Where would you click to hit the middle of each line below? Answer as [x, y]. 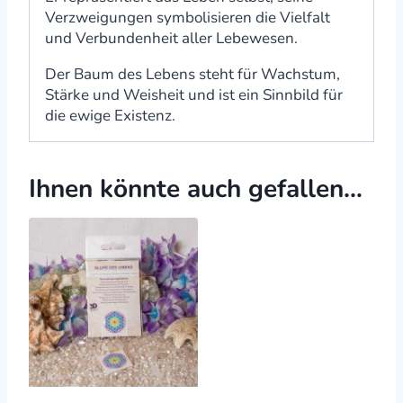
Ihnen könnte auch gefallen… [196, 189]
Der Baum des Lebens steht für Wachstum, [193, 75]
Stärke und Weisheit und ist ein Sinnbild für [194, 95]
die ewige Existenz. [110, 116]
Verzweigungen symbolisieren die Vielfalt [188, 18]
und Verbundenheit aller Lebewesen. [171, 39]
